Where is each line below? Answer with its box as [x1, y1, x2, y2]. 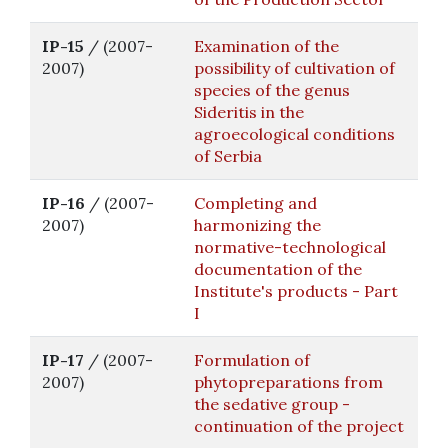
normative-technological [194, 237, 386, 257]
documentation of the [194, 259, 362, 279]
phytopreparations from [194, 372, 383, 392]
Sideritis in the [194, 102, 304, 122]
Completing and [194, 193, 317, 213]
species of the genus [194, 80, 350, 100]
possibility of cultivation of [194, 58, 395, 78]
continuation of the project [194, 416, 404, 436]
